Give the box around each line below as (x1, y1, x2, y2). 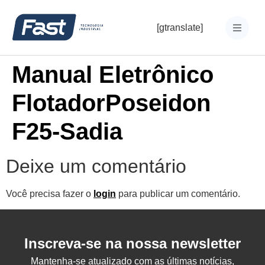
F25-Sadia (12, 118, 122, 144)
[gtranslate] (156, 22, 203, 33)
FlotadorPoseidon (12, 90, 211, 116)
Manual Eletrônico (12, 62, 214, 88)
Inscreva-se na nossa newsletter (24, 235, 241, 252)
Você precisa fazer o (6, 189, 93, 199)
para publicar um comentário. (116, 189, 240, 199)
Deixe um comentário (6, 156, 186, 177)
